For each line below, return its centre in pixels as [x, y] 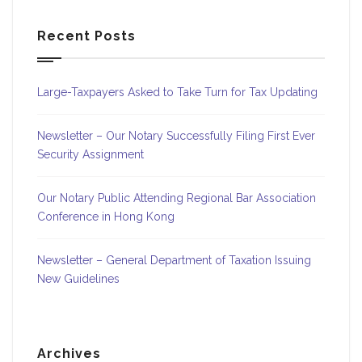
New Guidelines [78, 278]
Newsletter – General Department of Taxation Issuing [174, 260]
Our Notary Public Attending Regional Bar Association [177, 198]
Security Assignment [90, 154]
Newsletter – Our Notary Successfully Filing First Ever [176, 135]
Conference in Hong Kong [106, 216]
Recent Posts [86, 36]
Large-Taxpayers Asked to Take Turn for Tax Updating [177, 92]
